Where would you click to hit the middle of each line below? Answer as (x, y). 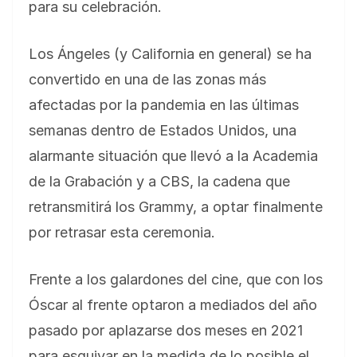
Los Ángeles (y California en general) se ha (170, 54)
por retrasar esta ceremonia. (122, 233)
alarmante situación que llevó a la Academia (173, 156)
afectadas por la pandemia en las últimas (164, 105)
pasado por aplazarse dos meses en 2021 (166, 331)
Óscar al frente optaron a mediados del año (173, 305)
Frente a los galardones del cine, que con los (176, 280)
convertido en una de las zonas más (147, 80)
